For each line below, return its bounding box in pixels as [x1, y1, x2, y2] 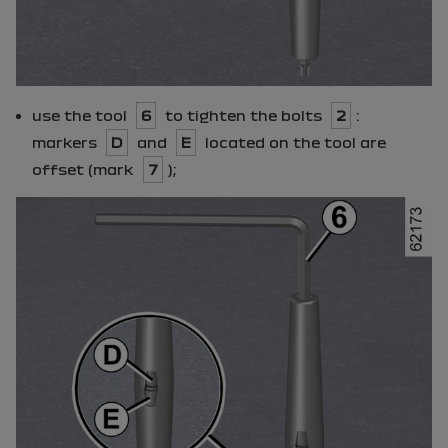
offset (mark [32, 161, 138, 177]
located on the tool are [201, 134, 386, 150]
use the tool [32, 107, 131, 123]
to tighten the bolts [161, 107, 326, 123]
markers [32, 134, 101, 150]
